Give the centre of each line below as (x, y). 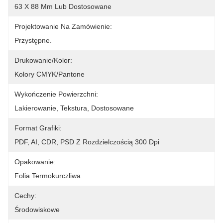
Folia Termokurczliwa (48, 176)
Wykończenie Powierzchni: (56, 94)
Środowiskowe (37, 210)
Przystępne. (33, 40)
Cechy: (25, 196)
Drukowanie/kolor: (43, 60)
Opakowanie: (35, 162)
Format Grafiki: (38, 128)
